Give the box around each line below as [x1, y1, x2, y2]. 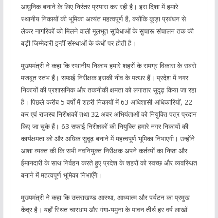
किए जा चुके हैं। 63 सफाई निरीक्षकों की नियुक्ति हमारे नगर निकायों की [20, 121, 188, 131]
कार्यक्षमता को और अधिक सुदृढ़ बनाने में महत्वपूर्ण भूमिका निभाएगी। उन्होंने [20, 133, 195, 143]
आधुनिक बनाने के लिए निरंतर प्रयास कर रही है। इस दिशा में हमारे [20, 1, 178, 11]
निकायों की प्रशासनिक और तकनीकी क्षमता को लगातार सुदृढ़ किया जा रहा [20, 85, 196, 94]
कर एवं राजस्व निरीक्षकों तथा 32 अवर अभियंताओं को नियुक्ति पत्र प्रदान [20, 109, 197, 119]
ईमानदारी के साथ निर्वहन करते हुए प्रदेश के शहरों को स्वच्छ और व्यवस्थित [20, 158, 197, 167]
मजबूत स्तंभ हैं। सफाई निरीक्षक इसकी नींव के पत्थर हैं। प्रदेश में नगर [20, 73, 188, 82]
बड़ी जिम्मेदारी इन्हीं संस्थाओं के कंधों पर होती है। [20, 38, 136, 48]
